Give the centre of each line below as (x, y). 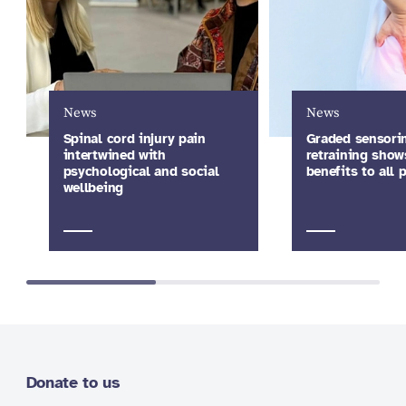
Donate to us (73, 382)
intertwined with (114, 155)
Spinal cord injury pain (134, 138)
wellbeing (93, 187)
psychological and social (141, 171)
